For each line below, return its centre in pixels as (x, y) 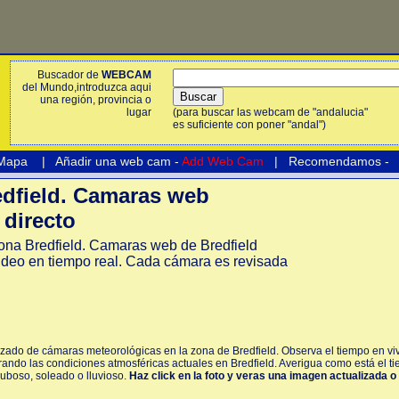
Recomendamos (333, 161)
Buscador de (69, 75)
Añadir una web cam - (117, 161)
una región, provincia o (96, 100)
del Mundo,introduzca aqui (87, 87)
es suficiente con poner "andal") (249, 125)
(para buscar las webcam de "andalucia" (270, 112)
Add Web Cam (223, 161)
